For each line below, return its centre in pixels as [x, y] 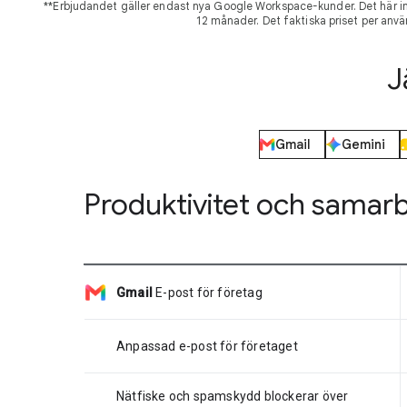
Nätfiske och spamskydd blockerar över [233, 396]
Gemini [363, 144]
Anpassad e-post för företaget [207, 346]
